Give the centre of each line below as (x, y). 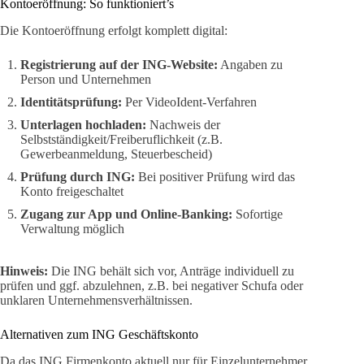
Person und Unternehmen (86, 80)
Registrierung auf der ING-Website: (119, 65)
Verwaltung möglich (72, 229)
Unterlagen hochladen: (83, 125)
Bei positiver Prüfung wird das (215, 177)
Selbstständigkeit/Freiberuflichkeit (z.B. (121, 140)
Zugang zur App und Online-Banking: (126, 214)
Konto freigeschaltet (72, 192)
